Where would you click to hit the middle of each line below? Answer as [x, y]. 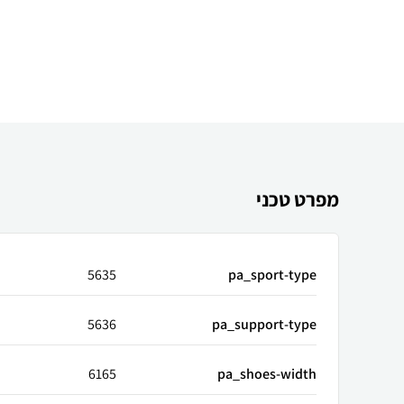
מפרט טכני [298, 199]
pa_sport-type [272, 275]
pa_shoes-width [267, 374]
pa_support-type [264, 324]
